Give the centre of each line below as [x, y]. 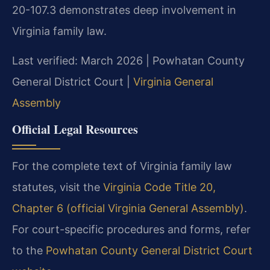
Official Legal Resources [75, 129]
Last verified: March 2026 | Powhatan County [128, 61]
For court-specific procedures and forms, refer [131, 229]
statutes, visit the [58, 187]
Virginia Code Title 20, [159, 187]
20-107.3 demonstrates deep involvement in [124, 10]
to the [29, 250]
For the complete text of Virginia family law [122, 166]
